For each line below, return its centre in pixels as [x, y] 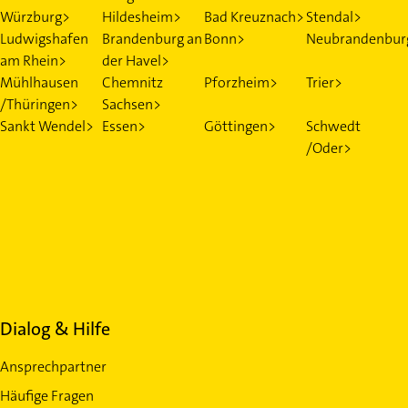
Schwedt [333, 126]
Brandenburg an [152, 38]
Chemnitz [133, 82]
